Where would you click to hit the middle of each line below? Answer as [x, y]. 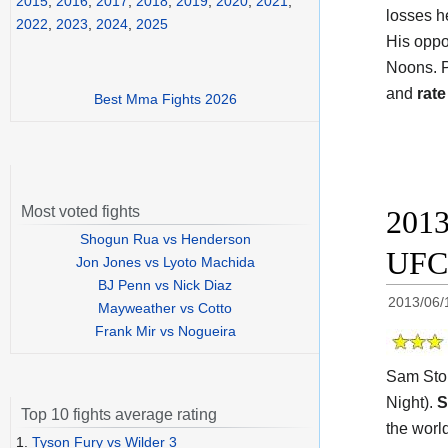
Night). [411, 403]
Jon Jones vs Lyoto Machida [165, 262]
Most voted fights [80, 212]
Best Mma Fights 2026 [165, 99]
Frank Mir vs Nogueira [165, 331]
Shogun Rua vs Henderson [165, 239]
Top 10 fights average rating [119, 415]
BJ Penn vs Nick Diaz [165, 285]
